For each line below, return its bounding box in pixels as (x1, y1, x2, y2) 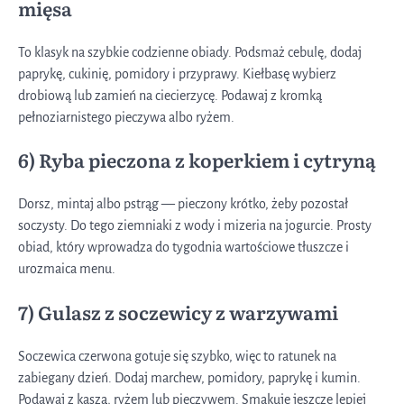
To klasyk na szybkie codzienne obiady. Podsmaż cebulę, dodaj (18, 44, 362, 60)
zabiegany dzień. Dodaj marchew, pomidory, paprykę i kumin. (18, 370, 361, 385)
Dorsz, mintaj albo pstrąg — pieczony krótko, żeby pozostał (18, 197, 348, 212)
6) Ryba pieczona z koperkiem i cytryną (18, 146, 376, 174)
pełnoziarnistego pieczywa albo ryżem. (18, 109, 234, 124)
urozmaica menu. (18, 262, 115, 277)
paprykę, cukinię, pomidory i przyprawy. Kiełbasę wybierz (18, 66, 336, 81)
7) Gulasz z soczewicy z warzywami (18, 298, 338, 326)
